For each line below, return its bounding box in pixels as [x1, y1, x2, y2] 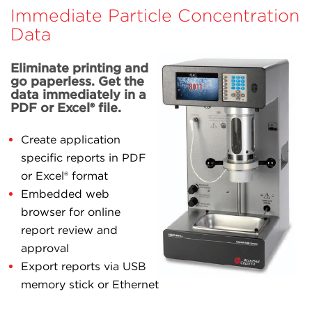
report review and [21, 224, 118, 237]
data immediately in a [10, 87, 146, 102]
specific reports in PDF [21, 151, 146, 165]
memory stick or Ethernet [21, 278, 159, 292]
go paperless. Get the [10, 74, 144, 89]
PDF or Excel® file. [10, 100, 121, 116]
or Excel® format [21, 169, 108, 183]
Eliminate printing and [10, 61, 148, 76]
